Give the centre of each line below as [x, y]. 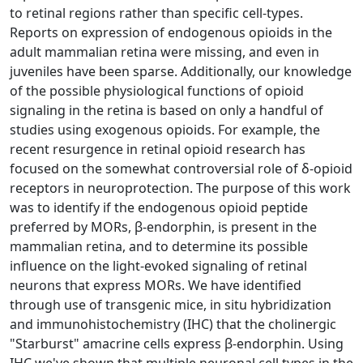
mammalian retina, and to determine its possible [159, 246]
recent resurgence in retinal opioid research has [158, 149]
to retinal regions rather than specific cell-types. [156, 13]
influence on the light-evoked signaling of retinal [158, 265]
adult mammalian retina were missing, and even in [164, 51]
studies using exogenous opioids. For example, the [165, 129]
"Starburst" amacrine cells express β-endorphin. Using [177, 343]
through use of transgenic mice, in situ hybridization [171, 304]
